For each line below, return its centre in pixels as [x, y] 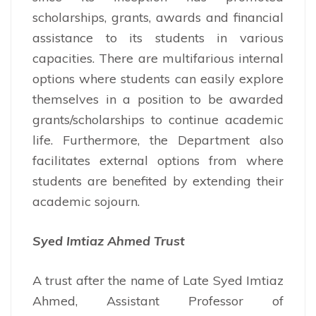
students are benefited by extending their [158, 181]
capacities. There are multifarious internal [158, 58]
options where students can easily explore [158, 78]
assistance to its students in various [158, 37]
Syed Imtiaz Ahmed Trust [109, 241]
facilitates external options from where [158, 160]
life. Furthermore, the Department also [158, 140]
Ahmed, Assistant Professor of [158, 300]
